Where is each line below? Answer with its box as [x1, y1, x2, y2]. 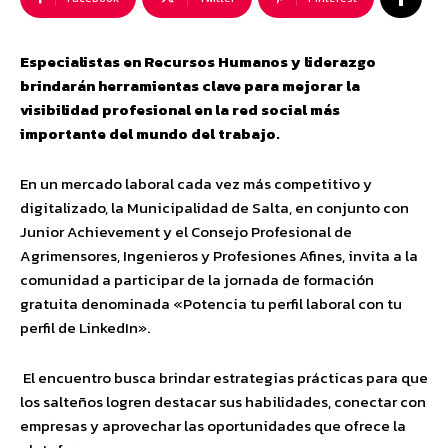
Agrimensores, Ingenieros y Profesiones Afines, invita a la [20, 244, 418, 267]
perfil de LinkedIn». [20, 316, 150, 339]
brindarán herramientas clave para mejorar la [20, 74, 360, 97]
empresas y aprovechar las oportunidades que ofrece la [20, 414, 406, 437]
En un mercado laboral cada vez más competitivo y [20, 172, 372, 195]
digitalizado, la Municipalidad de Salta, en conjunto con [20, 196, 409, 219]
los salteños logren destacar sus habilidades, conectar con [20, 390, 426, 413]
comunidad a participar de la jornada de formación [20, 268, 374, 291]
